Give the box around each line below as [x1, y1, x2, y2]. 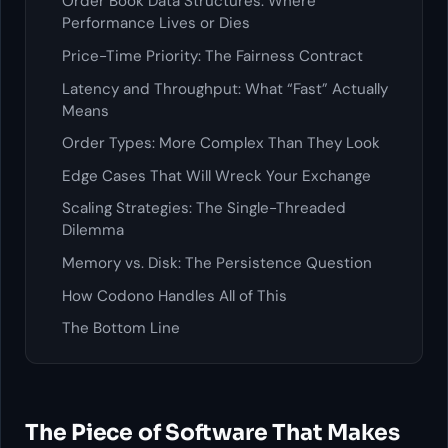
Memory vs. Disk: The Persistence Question [62, 253, 372, 274]
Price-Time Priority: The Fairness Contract [62, 46, 363, 66]
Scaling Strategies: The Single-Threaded [62, 198, 346, 219]
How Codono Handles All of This [62, 285, 287, 306]
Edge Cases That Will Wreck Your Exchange [62, 165, 371, 186]
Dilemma [62, 220, 124, 241]
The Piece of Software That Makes [25, 418, 400, 446]
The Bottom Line [62, 318, 180, 339]
